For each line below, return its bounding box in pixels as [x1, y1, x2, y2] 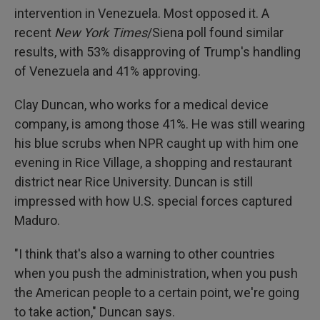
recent [14, 25, 54, 40]
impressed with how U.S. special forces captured [14, 194, 292, 209]
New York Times [54, 25, 147, 40]
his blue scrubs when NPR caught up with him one [14, 136, 299, 151]
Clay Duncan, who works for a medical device [14, 97, 269, 112]
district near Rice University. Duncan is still [14, 174, 253, 189]
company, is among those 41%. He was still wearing [14, 116, 305, 131]
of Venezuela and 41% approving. [14, 64, 201, 79]
